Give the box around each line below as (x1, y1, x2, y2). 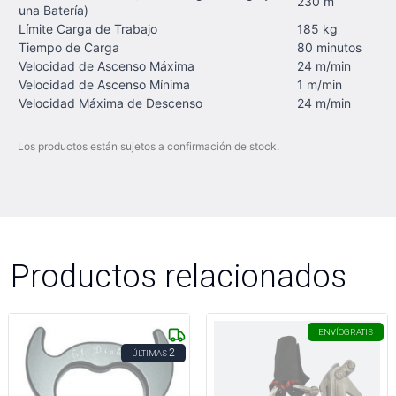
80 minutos (297, 40, 362, 55)
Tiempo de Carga (19, 40, 119, 55)
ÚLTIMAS (132, 347, 167, 359)
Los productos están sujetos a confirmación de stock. (18, 140, 279, 153)
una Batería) (19, 3, 88, 18)
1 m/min (297, 77, 342, 92)
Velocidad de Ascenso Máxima (19, 58, 194, 73)
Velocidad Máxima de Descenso (19, 95, 202, 110)
